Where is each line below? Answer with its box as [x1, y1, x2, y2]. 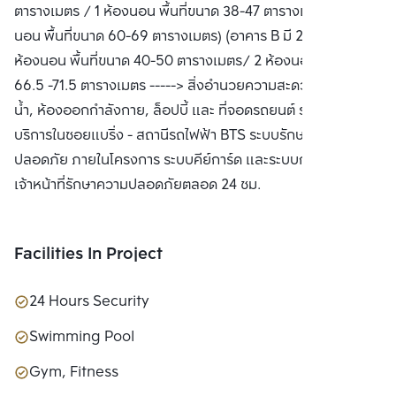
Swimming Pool [29, 325, 134, 350]
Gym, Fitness [29, 361, 118, 385]
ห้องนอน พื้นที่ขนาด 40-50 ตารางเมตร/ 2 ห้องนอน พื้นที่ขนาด [14, 49, 381, 74]
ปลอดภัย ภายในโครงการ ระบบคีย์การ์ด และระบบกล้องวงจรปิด [14, 148, 382, 173]
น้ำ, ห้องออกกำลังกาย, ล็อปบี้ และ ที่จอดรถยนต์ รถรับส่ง [14, 99, 347, 124]
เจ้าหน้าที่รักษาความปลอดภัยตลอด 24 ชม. [14, 173, 261, 198]
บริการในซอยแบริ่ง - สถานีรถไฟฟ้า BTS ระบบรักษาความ [14, 124, 342, 148]
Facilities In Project [14, 241, 163, 269]
